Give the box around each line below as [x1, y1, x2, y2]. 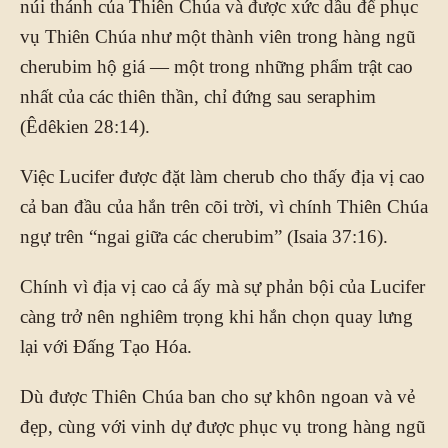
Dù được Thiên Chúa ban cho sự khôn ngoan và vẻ [20, 385, 415, 407]
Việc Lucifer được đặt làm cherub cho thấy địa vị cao [20, 165, 425, 187]
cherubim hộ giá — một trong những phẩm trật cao [20, 55, 413, 77]
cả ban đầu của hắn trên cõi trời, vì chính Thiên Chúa [20, 195, 428, 217]
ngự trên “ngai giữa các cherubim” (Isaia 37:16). [20, 225, 388, 247]
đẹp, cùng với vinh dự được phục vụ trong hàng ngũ [20, 415, 426, 437]
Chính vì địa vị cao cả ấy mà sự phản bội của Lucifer [20, 275, 425, 297]
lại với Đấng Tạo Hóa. [20, 335, 192, 357]
